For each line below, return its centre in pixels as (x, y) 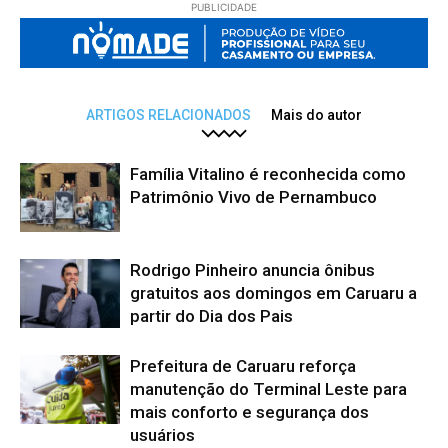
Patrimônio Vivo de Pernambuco (253, 197)
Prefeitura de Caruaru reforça (243, 366)
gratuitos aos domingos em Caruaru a (273, 293)
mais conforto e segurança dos (249, 412)
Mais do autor (316, 115)
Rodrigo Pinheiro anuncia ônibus (252, 270)
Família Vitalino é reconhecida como (268, 174)
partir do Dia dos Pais (211, 316)
